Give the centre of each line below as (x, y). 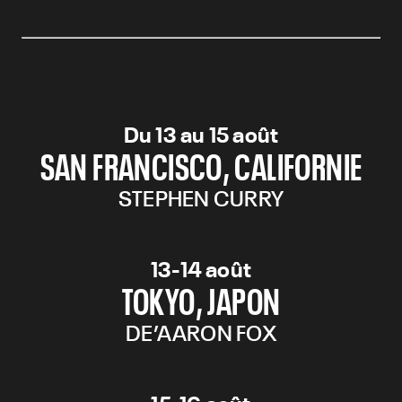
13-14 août (201, 268)
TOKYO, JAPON (201, 300)
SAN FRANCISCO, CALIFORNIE (201, 165)
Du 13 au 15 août (201, 133)
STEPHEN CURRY (201, 197)
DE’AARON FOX (201, 332)
